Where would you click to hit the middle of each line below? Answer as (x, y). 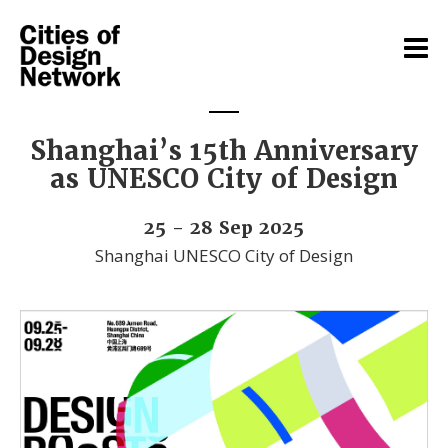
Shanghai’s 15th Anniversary (224, 151)
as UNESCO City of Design (224, 179)
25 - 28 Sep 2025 (224, 227)
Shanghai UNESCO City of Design (224, 255)
